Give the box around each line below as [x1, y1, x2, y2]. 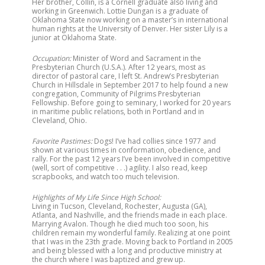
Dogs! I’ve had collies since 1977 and [92, 136, 216, 147]
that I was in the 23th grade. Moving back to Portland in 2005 [32, 237, 233, 247]
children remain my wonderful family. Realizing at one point [32, 228, 230, 238]
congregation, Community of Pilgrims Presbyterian [32, 89, 201, 99]
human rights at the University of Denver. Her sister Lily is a [32, 24, 228, 34]
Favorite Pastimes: [32, 136, 92, 147]
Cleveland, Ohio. [32, 115, 87, 126]
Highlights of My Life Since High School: [32, 192, 161, 203]
